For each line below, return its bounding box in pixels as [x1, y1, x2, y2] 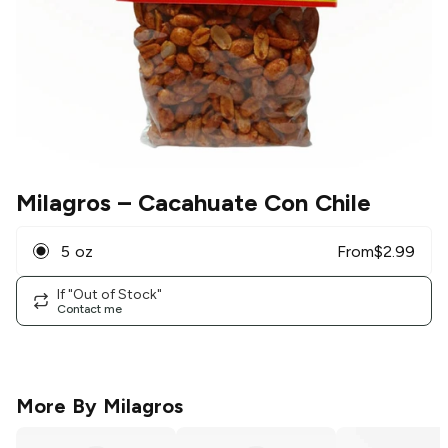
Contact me [57, 301, 122, 316]
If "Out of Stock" [57, 285, 162, 303]
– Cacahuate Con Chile [111, 188, 372, 218]
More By [16, 394, 103, 419]
